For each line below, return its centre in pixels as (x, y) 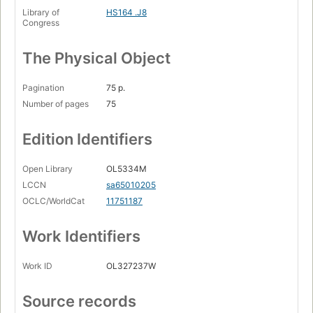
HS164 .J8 (126, 13)
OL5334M (126, 169)
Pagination (43, 88)
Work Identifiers (81, 236)
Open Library (48, 169)
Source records (79, 301)
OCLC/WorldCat (53, 201)
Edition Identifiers (87, 139)
